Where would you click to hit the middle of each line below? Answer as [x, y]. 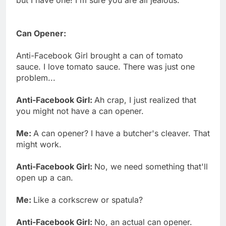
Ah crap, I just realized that [145, 100]
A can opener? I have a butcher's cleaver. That [122, 133]
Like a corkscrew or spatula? [88, 200]
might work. [39, 144]
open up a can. [45, 177]
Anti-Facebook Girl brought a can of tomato [100, 55]
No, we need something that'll [151, 166]
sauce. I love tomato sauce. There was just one [105, 66]
